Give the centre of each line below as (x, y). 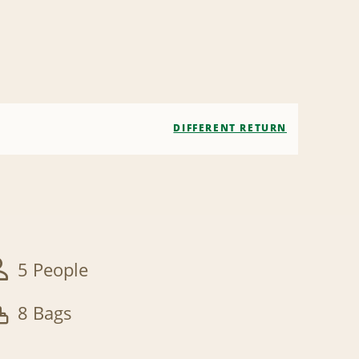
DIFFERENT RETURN (230, 128)
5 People (52, 270)
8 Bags (44, 313)
